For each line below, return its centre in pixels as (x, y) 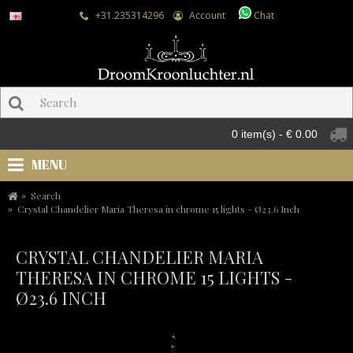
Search (46, 196)
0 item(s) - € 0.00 (275, 134)
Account (207, 15)
